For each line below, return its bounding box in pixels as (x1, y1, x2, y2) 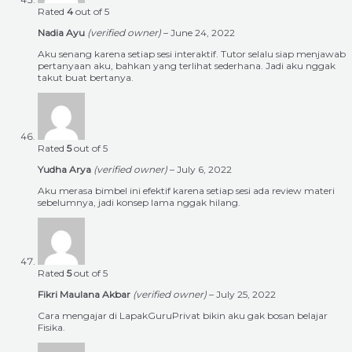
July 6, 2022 (177, 163, 232, 176)
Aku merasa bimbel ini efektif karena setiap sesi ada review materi (38, 185, 335, 197)
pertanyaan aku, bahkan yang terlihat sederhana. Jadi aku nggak (38, 60, 335, 72)
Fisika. (38, 321, 65, 334)
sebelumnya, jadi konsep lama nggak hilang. (38, 196, 240, 209)
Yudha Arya (38, 163, 93, 176)
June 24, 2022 (170, 27, 235, 39)
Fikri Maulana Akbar (38, 288, 133, 301)
